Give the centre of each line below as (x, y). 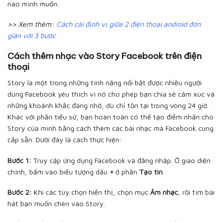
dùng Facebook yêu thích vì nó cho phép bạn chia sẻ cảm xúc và (111, 94)
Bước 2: (20, 192)
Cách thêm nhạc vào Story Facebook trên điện (105, 56)
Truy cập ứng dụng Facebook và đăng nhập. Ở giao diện (121, 160)
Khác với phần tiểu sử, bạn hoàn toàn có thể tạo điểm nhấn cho (111, 116)
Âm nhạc (164, 192)
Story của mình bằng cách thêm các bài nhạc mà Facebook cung (111, 128)
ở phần (126, 171)
